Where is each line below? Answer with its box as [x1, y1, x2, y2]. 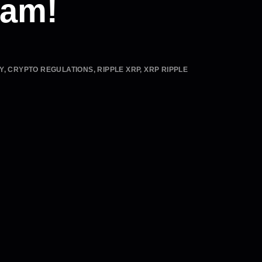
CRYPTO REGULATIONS [8, 65, 94, 74]
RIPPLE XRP [97, 65, 140, 74]
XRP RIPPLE [144, 65, 188, 74]
